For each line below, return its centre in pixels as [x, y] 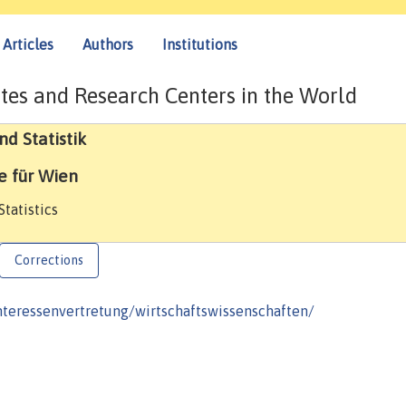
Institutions [200, 44]
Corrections [49, 261]
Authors [108, 44]
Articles [28, 44]
